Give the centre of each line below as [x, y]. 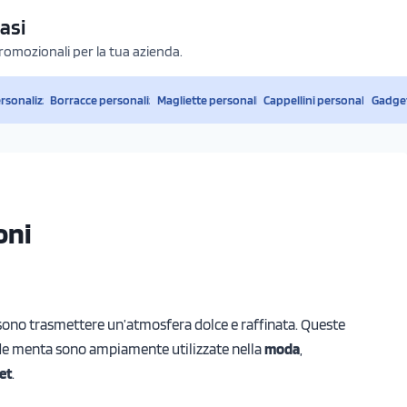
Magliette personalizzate [222, 99]
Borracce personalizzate [114, 99]
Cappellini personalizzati [327, 99]
